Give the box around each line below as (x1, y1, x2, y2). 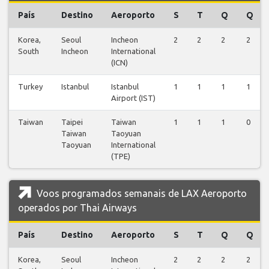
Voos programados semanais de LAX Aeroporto (34, 187, 247, 199)
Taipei (61, 117, 83, 126)
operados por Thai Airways (18, 202, 137, 213)
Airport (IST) (111, 93, 156, 102)
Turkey (18, 82, 43, 91)
